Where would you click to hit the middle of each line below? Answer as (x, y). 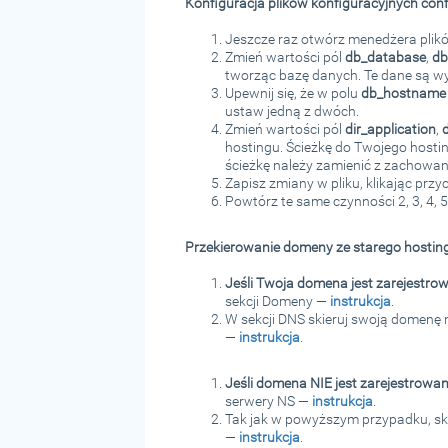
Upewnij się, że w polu (292, 92)
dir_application (390, 128)
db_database (385, 56)
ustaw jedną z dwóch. (291, 110)
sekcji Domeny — (277, 300)
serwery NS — (268, 400)
